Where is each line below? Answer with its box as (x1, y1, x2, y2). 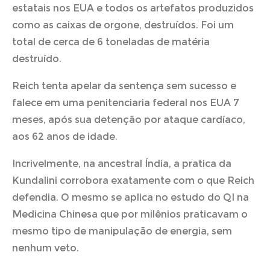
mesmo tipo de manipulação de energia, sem (12, 225, 232, 237)
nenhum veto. (12, 242, 79, 254)
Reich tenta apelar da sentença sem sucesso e (12, 80, 236, 92)
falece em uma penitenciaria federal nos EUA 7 (12, 96, 239, 108)
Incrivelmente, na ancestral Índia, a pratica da (12, 157, 231, 169)
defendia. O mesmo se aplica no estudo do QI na (12, 191, 249, 203)
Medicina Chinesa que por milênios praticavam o (12, 208, 248, 220)
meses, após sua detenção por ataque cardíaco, (12, 113, 245, 125)
